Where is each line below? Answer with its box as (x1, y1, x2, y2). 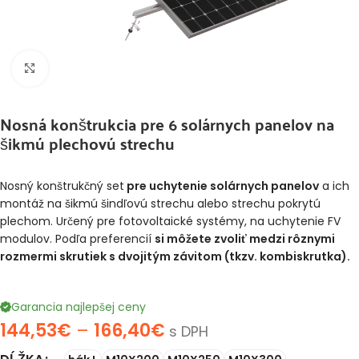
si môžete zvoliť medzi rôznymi (155, 231, 335, 247)
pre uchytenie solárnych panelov (124, 178, 319, 194)
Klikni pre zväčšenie (47, 61, 153, 75)
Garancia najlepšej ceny (11, 299, 146, 315)
